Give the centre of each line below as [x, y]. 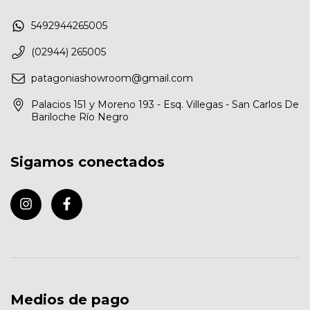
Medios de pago [70, 299]
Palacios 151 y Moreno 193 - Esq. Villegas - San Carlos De [165, 105]
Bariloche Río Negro [80, 117]
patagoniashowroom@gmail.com [112, 79]
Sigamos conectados [88, 162]
